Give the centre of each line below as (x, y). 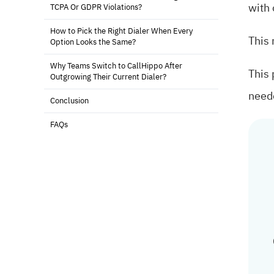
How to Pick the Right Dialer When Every (121, 31)
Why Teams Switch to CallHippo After (116, 66)
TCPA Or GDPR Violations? (96, 8)
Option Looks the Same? (93, 43)
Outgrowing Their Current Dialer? (108, 77)
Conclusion (69, 101)
